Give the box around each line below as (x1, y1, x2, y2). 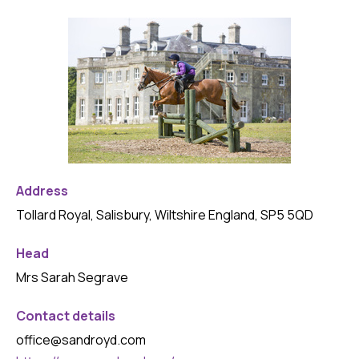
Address (16, 182, 68, 200)
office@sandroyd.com (16, 331, 146, 349)
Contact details (16, 307, 115, 325)
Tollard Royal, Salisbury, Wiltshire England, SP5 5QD (16, 206, 313, 224)
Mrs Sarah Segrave (16, 268, 128, 287)
